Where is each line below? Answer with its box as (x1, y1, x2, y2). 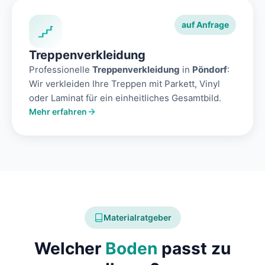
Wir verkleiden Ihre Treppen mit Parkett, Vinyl (29, 78, 220, 90)
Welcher (34, 238, 105, 259)
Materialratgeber (103, 212, 172, 223)
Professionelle (29, 64, 92, 76)
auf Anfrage (182, 20, 229, 30)
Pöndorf (192, 64, 227, 76)
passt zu (157, 238, 231, 259)
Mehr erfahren (29, 106, 87, 117)
